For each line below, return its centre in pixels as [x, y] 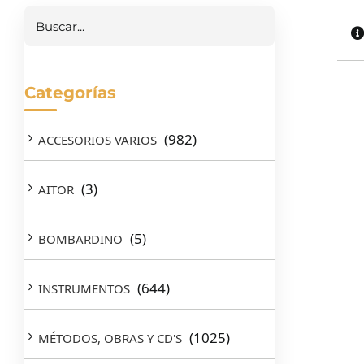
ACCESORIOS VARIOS [97, 140]
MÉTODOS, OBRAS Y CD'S [110, 338]
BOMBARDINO [80, 239]
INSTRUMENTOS [84, 288]
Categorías [70, 93]
